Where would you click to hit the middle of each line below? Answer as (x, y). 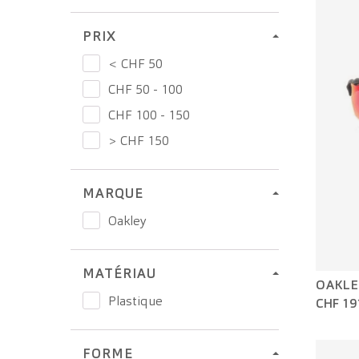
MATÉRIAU (119, 273)
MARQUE (113, 193)
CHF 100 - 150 (149, 115)
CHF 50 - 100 (145, 89)
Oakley (127, 220)
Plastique (135, 301)
